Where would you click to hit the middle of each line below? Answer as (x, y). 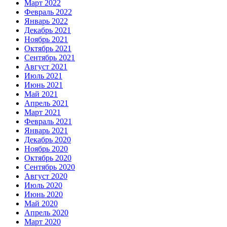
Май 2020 (41, 203)
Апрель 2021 (46, 103)
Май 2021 (41, 94)
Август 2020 (46, 176)
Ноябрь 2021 (46, 39)
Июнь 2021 (44, 85)
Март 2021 (43, 112)
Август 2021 (46, 66)
